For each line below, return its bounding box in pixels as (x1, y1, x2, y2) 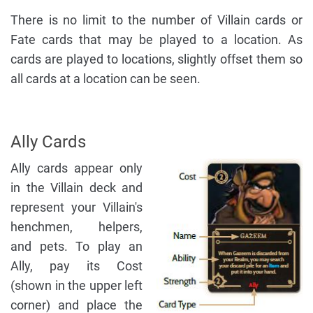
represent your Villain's (10, 200, 143, 215)
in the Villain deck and (10, 180, 143, 196)
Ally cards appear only (10, 161, 143, 176)
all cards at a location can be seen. (10, 71, 201, 87)
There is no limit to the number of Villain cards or (10, 13, 303, 28)
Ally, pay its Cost (10, 259, 143, 274)
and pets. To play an (10, 239, 143, 254)
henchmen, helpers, (10, 219, 143, 235)
